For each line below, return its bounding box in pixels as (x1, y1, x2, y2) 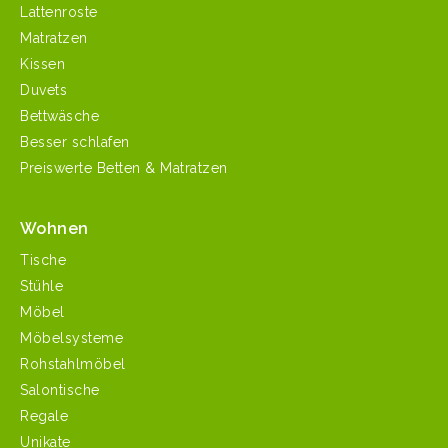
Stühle (20, 277, 63, 294)
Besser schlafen (20, 133, 130, 150)
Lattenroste (20, 3, 98, 20)
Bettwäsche (20, 107, 99, 124)
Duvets (20, 81, 67, 98)
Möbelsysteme (20, 329, 123, 346)
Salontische (20, 381, 100, 398)
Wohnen (20, 218, 89, 238)
